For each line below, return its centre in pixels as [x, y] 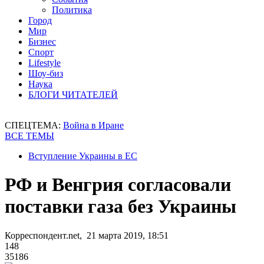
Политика [72, 10]
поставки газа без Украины [121, 207]
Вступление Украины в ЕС [83, 156]
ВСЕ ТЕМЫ [29, 136]
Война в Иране [93, 125]
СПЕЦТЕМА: [34, 125]
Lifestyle [44, 63]
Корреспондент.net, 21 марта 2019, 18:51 [87, 235]
